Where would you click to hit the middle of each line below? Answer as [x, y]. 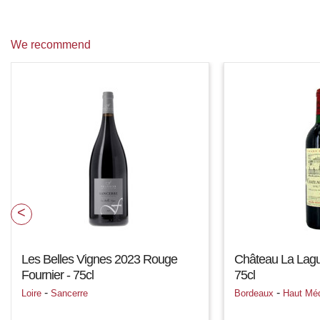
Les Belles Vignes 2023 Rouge [99, 259]
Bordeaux [254, 293]
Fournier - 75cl [57, 275]
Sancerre [69, 293]
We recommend [51, 45]
